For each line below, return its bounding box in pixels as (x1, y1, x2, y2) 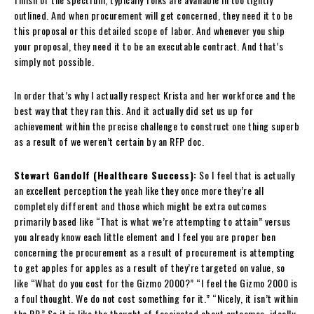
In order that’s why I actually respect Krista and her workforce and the (14, 87, 296, 102)
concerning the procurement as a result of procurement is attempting (14, 244, 295, 259)
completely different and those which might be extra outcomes (14, 198, 266, 213)
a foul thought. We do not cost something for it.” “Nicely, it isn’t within (14, 290, 298, 306)
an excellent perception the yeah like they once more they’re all (14, 182, 264, 198)
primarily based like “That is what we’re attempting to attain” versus (14, 213, 291, 228)
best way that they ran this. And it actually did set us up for (14, 102, 253, 118)
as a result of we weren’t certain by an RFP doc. (14, 133, 204, 149)
